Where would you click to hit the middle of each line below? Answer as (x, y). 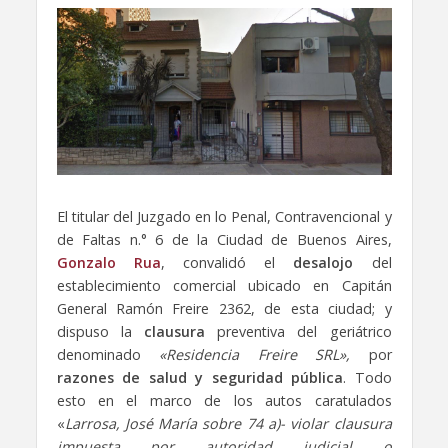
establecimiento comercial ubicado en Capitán (224, 286)
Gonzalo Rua (108, 263)
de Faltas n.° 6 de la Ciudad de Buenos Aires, (224, 240)
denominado (107, 355)
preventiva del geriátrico (298, 332)
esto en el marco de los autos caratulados (224, 401)
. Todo (367, 378)
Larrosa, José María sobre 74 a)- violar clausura (228, 424)
